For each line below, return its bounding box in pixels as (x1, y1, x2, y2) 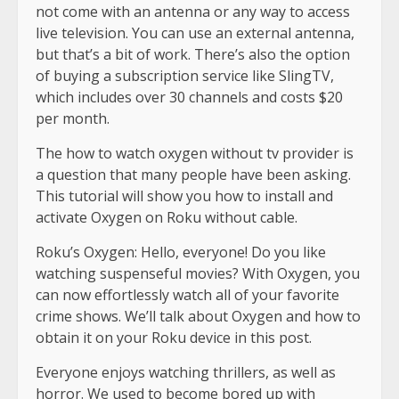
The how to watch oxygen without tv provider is (36, 143, 354, 164)
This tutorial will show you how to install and (36, 186, 333, 207)
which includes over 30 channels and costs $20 (36, 87, 343, 108)
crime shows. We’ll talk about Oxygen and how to (36, 306, 361, 327)
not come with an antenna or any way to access (36, 2, 350, 22)
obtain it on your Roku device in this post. (36, 328, 312, 348)
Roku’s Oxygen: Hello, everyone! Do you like (36, 242, 326, 263)
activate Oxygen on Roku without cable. (36, 208, 297, 228)
